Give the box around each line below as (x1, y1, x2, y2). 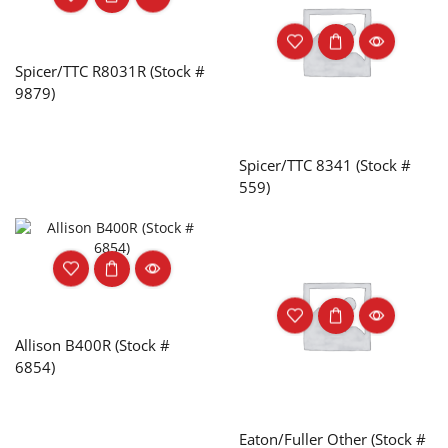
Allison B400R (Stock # (15, 334, 170, 355)
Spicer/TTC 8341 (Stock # (239, 154, 411, 175)
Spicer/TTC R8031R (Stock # (15, 60, 205, 81)
